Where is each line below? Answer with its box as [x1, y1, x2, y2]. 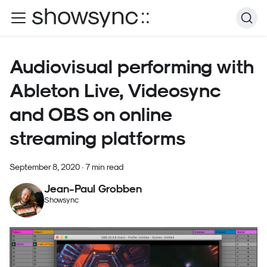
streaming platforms [10, 126, 186, 150]
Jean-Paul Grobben [44, 182, 142, 196]
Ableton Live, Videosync [10, 78, 221, 103]
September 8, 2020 [10, 162, 80, 172]
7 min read [85, 162, 123, 172]
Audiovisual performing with [10, 54, 254, 79]
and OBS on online [10, 102, 172, 126]
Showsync [44, 195, 79, 205]
